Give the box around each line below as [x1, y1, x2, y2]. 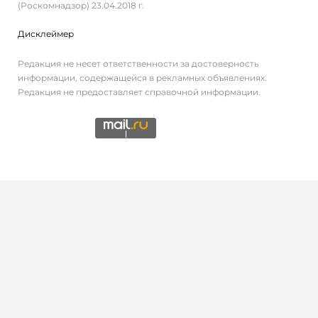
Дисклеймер [18, 28, 74, 39]
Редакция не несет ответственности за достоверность [18, 57, 259, 69]
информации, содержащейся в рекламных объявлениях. [18, 72, 267, 83]
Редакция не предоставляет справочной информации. [18, 86, 261, 97]
